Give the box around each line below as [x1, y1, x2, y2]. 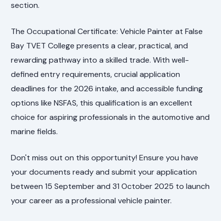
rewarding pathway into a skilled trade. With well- [11, 55, 189, 66]
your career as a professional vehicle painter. [11, 195, 172, 206]
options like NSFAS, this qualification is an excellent [11, 98, 193, 109]
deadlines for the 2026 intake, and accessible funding [11, 83, 203, 94]
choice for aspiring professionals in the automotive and [11, 112, 210, 123]
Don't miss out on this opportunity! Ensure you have [11, 152, 199, 163]
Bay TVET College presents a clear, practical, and [11, 40, 188, 51]
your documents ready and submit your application [11, 167, 197, 178]
